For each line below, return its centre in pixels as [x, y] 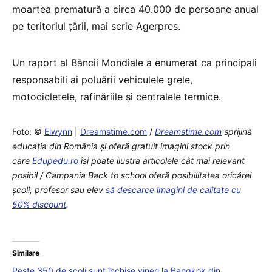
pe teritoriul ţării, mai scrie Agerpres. [96, 26]
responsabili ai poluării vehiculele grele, [102, 80]
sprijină [237, 132]
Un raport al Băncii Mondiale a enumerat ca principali [134, 63]
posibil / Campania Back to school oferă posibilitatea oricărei [132, 175]
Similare [26, 253]
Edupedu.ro [55, 161]
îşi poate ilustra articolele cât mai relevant [161, 161]
